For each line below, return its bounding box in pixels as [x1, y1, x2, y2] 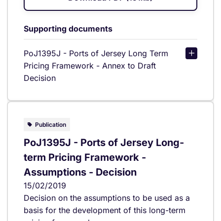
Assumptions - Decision [24, 166, 137, 178]
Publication [35, 120, 66, 128]
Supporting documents [24, 23, 112, 34]
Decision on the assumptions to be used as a [24, 192, 190, 203]
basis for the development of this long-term [24, 205, 185, 215]
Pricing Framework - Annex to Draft [24, 60, 156, 71]
